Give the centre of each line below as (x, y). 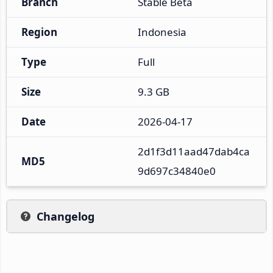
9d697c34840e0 (177, 171)
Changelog (66, 216)
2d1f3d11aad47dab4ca (194, 151)
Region (39, 32)
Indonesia (162, 32)
